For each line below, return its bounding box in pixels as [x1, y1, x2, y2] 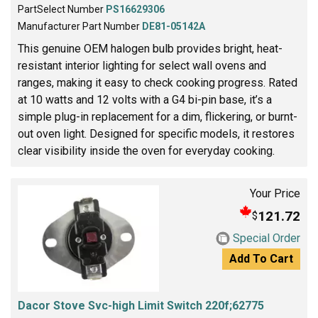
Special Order [233, 231, 300, 246]
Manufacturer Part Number [18, 21, 142, 33]
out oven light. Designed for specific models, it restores [18, 127, 295, 141]
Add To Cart [229, 252, 293, 266]
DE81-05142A [142, 21, 205, 33]
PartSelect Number [18, 4, 106, 16]
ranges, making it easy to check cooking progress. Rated [18, 76, 297, 90]
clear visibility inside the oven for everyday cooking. [18, 144, 275, 158]
